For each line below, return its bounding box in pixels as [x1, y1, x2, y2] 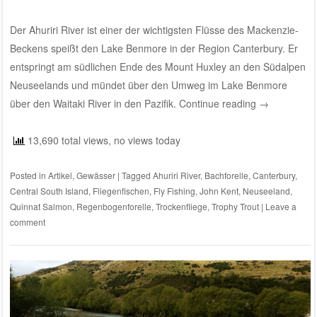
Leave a [265, 200, 296, 213]
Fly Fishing [153, 185, 195, 197]
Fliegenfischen [92, 185, 149, 197]
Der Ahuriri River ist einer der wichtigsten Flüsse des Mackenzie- [9, 23, 299, 38]
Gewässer [76, 169, 115, 182]
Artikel [47, 169, 72, 182]
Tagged [121, 169, 153, 182]
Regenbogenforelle [76, 200, 151, 213]
